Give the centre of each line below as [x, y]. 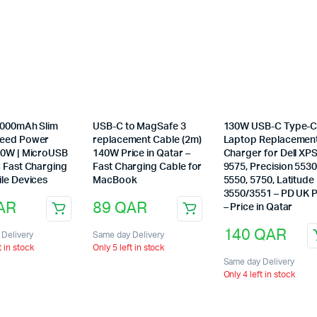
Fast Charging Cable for [148, 167]
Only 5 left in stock [129, 247]
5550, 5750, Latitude [269, 180]
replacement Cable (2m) [147, 140]
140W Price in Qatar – [142, 153]
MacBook [115, 180]
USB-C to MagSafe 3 [139, 126]
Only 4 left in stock [259, 274]
